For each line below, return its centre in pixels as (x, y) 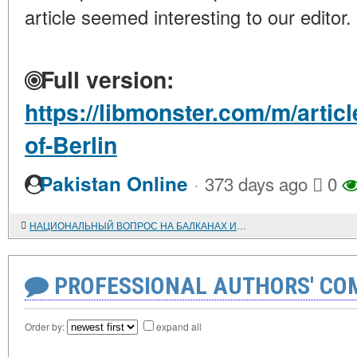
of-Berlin (71, 145)
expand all (179, 326)
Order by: (46, 326)
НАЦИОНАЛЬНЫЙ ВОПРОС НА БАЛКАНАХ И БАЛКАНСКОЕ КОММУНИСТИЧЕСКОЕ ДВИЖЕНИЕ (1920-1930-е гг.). (241, 225)
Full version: (104, 79)
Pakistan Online (114, 184)
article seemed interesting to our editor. (188, 17)
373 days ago (256, 183)
